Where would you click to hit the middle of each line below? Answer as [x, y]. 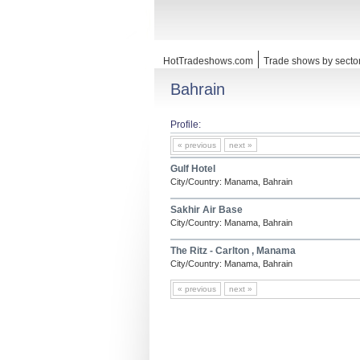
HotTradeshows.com [208, 61]
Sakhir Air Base [207, 210]
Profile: [186, 125]
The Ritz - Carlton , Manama [233, 251]
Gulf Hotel [193, 169]
